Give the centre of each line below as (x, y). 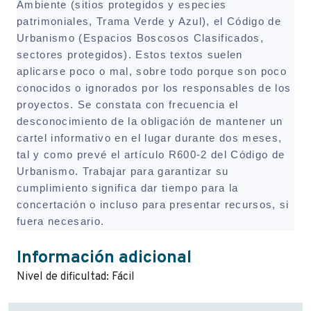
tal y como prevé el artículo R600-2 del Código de (151, 154)
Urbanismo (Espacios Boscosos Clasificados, (141, 38)
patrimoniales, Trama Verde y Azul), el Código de (149, 21)
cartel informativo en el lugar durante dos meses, (150, 138)
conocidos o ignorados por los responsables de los (154, 88)
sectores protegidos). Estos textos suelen (130, 54)
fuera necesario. (62, 221)
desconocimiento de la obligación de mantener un (150, 121)
